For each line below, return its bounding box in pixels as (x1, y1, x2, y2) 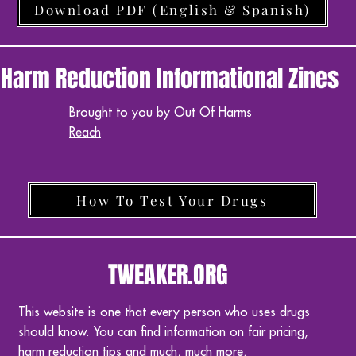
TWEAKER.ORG (108, 257, 228, 292)
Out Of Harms (174, 106, 252, 119)
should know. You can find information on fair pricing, (18, 326, 308, 339)
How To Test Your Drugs (76, 191, 269, 209)
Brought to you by (69, 106, 174, 119)
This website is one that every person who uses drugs (18, 306, 310, 319)
